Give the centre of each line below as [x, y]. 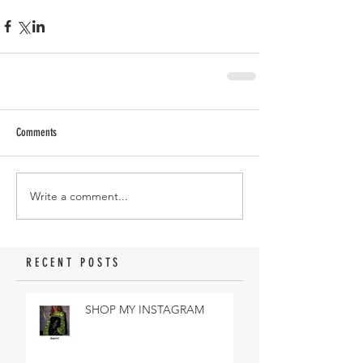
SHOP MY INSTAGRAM [145, 310]
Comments [36, 133]
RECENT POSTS [73, 263]
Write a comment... [79, 196]
